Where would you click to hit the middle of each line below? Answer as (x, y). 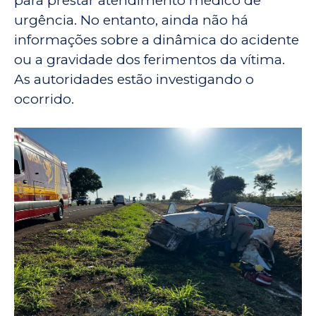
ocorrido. (44, 99)
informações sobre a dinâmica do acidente (157, 40)
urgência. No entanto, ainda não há (131, 20)
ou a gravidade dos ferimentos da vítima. (150, 60)
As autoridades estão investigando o (134, 80)
